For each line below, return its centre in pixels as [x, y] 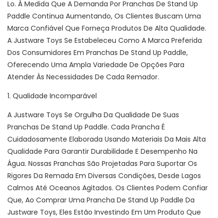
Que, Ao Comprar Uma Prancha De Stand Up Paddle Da [101, 200]
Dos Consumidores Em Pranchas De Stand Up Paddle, [98, 53]
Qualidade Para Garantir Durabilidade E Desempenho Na [102, 152]
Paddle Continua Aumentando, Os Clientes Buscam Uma [104, 16]
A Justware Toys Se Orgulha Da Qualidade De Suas [93, 115]
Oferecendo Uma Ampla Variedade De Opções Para [96, 65]
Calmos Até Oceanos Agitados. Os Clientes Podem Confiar [108, 188]
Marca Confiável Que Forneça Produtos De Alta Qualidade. [107, 28]
